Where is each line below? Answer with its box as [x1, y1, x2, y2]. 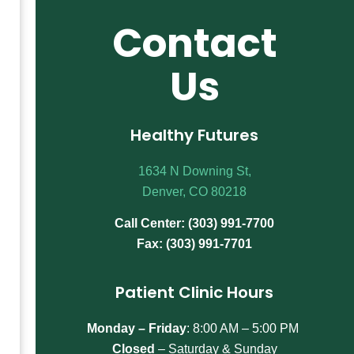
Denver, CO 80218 [142, 184, 247, 198]
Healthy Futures [130, 123, 259, 146]
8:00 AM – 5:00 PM [193, 321, 299, 335]
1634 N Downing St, [137, 164, 251, 178]
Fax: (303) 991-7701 [137, 237, 253, 251]
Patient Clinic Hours [115, 281, 274, 303]
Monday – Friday [87, 321, 187, 335]
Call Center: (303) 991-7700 [115, 217, 275, 231]
